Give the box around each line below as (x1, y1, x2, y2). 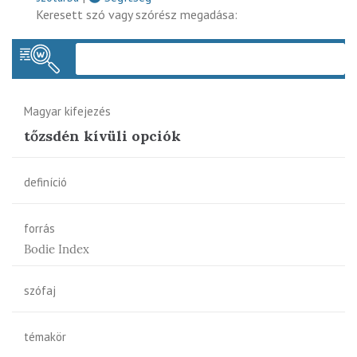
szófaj (24, 282, 56, 298)
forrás (24, 220, 55, 236)
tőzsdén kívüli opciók (24, 126, 181, 145)
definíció (24, 174, 67, 190)
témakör (24, 328, 66, 344)
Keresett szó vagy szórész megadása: (36, 6, 237, 22)
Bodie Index (24, 241, 89, 257)
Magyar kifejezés (24, 103, 111, 119)
